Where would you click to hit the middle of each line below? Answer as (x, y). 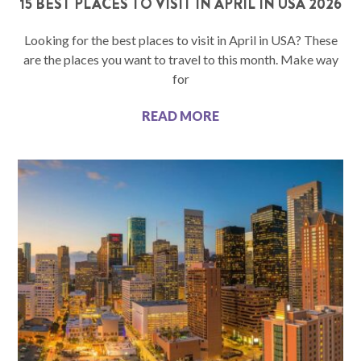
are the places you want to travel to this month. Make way (180, 60)
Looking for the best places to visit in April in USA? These (180, 40)
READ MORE (180, 116)
